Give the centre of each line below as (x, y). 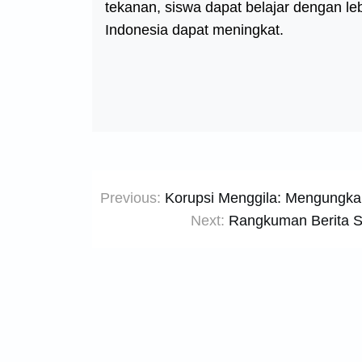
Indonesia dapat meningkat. (194, 30)
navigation (151, 216)
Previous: (130, 198)
